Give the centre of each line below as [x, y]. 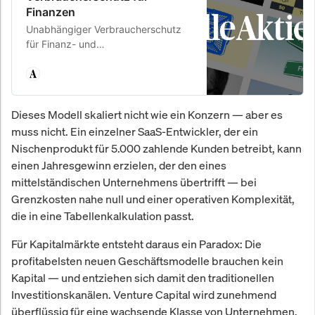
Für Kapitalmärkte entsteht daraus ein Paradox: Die [136, 244]
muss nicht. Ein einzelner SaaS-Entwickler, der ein [135, 131]
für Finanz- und [61, 44]
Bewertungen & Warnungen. [90, 73]
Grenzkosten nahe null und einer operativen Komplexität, [153, 199]
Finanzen [51, 12]
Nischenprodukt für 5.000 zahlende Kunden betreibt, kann [156, 148]
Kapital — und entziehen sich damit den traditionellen [143, 277]
